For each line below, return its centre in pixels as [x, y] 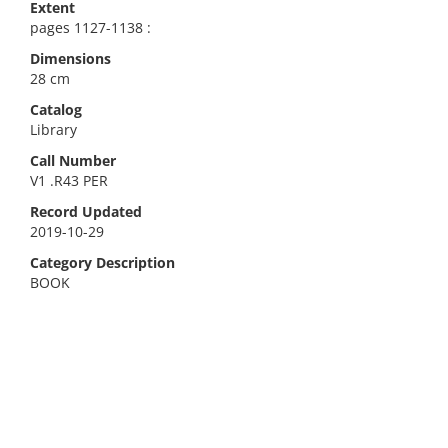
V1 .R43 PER [69, 180]
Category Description [102, 262]
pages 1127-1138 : [90, 27]
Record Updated [86, 211]
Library [53, 129]
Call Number [73, 160]
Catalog [56, 109]
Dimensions [70, 58]
